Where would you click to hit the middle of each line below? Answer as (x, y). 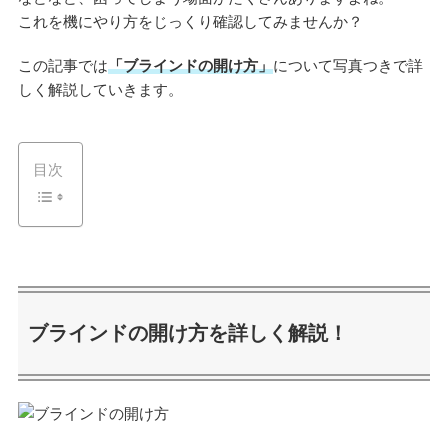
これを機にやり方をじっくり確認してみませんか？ (190, 21)
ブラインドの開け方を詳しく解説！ (187, 333)
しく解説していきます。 (100, 89)
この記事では (62, 65)
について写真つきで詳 (347, 65)
